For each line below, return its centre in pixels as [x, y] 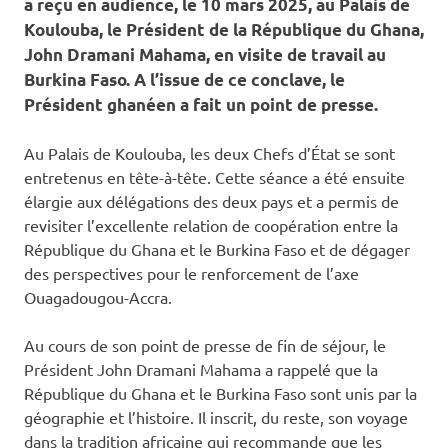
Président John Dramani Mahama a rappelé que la [201, 369]
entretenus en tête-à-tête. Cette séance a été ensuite [214, 177]
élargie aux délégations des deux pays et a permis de [211, 201]
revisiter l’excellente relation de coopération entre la [211, 225]
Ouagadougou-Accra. [98, 297]
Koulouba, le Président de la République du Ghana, [224, 30]
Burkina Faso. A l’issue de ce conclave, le [184, 80]
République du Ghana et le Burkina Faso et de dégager [217, 249]
